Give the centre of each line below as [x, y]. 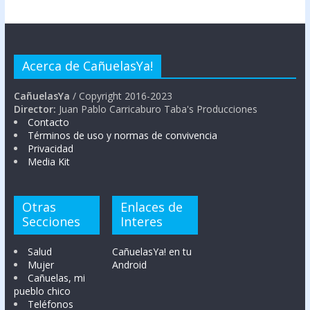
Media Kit [48, 161]
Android [130, 264]
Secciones [51, 221]
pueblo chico [42, 291]
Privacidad [50, 148]
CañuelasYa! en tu [152, 251]
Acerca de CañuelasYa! [87, 65]
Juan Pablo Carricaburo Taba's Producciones [158, 109]
